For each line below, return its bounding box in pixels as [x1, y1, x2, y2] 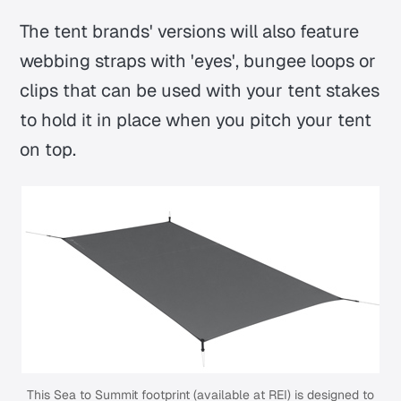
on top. [20, 137, 77, 161]
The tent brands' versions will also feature [20, 19, 360, 43]
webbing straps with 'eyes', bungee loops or [20, 48, 377, 73]
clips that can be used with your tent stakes [20, 78, 380, 102]
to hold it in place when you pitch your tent [20, 107, 372, 132]
